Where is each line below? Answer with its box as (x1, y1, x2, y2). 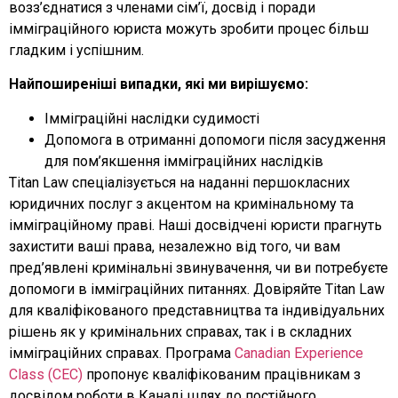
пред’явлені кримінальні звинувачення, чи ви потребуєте (9, 259, 388, 276)
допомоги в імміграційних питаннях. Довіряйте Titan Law (9, 280, 385, 298)
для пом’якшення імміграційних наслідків (44, 152, 323, 170)
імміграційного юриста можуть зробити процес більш (9, 20, 369, 37)
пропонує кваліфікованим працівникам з (83, 365, 361, 383)
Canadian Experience (235, 344, 363, 362)
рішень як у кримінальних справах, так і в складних (9, 322, 352, 340)
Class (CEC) (9, 365, 83, 383)
